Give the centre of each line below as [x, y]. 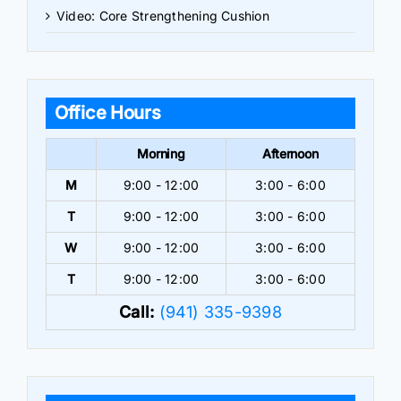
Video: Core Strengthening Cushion [163, 16]
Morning [161, 154]
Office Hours [108, 113]
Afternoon [290, 154]
